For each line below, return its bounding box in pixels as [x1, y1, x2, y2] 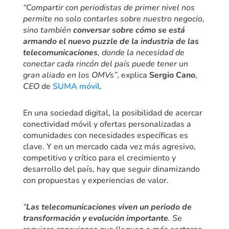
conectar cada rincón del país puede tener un [22, 58, 188, 70]
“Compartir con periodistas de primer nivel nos [22, 2, 195, 13]
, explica [117, 69, 149, 81]
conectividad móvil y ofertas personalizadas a [22, 118, 191, 130]
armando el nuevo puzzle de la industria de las [22, 35, 199, 47]
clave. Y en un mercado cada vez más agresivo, [22, 141, 196, 152]
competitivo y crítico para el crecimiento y [22, 152, 176, 164]
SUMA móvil [52, 80, 100, 92]
